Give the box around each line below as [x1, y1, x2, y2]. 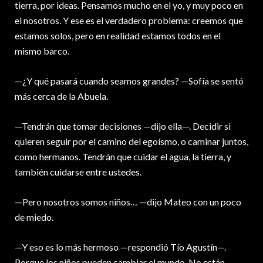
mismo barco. [15, 45, 69, 57]
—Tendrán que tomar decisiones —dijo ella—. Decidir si [15, 120, 231, 132]
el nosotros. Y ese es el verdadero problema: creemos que [15, 15, 243, 26]
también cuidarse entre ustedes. [15, 166, 141, 178]
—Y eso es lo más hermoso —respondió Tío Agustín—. [15, 241, 226, 253]
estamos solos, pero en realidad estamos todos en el [15, 30, 221, 42]
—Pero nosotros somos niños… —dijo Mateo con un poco [15, 196, 241, 208]
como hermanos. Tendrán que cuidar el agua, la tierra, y [15, 151, 231, 163]
